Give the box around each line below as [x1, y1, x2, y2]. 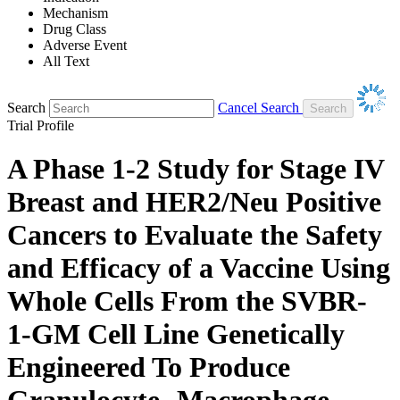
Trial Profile [7, 117, 74, 133]
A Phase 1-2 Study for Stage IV [7, 153, 384, 186]
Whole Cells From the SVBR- [7, 285, 367, 318]
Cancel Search [218, 99, 299, 115]
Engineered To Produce [7, 351, 290, 384]
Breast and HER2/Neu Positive [7, 186, 381, 219]
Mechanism [43, 4, 108, 21]
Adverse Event [43, 37, 127, 53]
